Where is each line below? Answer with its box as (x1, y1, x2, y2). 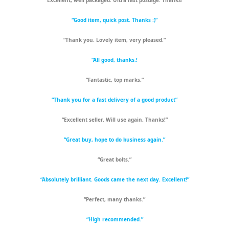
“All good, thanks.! (91, 56, 138, 64)
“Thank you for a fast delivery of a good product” (52, 96, 177, 104)
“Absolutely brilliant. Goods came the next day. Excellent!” (40, 176, 189, 184)
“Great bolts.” (98, 156, 131, 164)
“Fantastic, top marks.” (85, 76, 144, 84)
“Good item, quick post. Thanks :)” (72, 16, 157, 24)
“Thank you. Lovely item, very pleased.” (63, 36, 166, 44)
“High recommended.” (86, 216, 143, 223)
